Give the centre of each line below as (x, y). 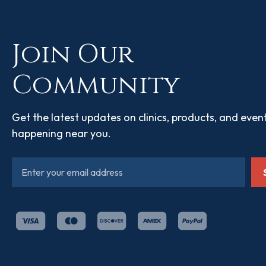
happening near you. (61, 133)
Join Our (73, 54)
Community (96, 85)
